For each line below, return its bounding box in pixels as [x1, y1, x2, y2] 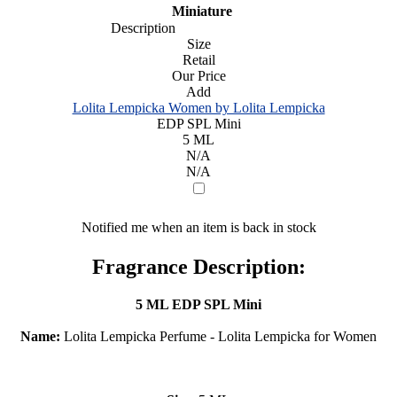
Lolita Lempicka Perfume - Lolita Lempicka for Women [60, 328, 377, 344]
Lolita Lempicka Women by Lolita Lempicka [72, 99, 325, 115]
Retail [182, 51, 215, 67]
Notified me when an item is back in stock [81, 219, 316, 235]
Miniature [165, 3, 232, 19]
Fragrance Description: [91, 254, 306, 278]
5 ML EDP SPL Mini [136, 296, 261, 312]
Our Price [171, 67, 226, 83]
